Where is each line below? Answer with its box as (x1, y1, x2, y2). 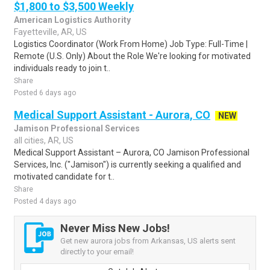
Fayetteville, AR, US (14, 27, 87, 37)
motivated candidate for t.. (14, 172, 115, 181)
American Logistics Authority (14, 15, 131, 25)
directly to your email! (60, 247, 134, 256)
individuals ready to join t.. (14, 63, 110, 73)
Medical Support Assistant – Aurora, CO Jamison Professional (14, 148, 250, 157)
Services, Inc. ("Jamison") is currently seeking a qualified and (14, 160, 241, 169)
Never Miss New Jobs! (60, 222, 170, 234)
